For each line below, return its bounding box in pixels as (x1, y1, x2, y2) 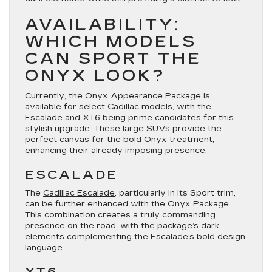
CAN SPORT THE (25, 49, 202, 68)
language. (25, 243, 64, 253)
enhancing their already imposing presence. (25, 146, 207, 155)
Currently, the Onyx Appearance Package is (25, 91, 210, 101)
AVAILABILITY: (25, 15, 180, 34)
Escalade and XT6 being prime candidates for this (25, 113, 234, 123)
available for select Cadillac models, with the (25, 102, 211, 112)
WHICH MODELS (25, 32, 197, 51)
